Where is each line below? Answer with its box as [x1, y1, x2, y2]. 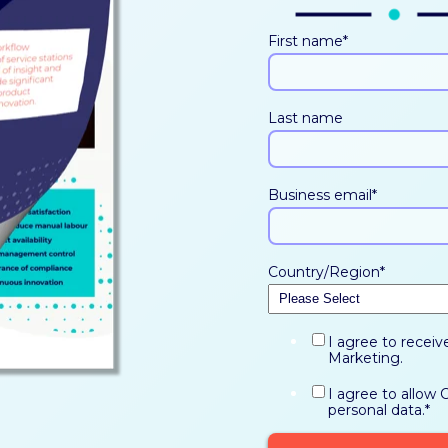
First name [267, 32, 343, 51]
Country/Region [267, 263, 380, 282]
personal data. [327, 401, 425, 420]
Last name [267, 109, 343, 128]
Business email [267, 186, 372, 205]
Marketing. [327, 349, 403, 368]
